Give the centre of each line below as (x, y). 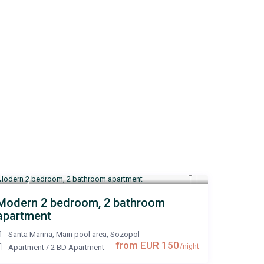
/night (189, 247)
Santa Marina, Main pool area (57, 235)
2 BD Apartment (77, 247)
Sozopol (125, 235)
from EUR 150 (147, 245)
